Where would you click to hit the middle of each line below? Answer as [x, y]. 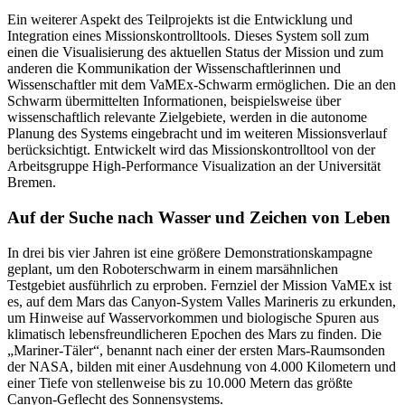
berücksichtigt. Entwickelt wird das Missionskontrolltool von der [191, 150]
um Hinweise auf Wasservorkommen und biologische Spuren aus [193, 317]
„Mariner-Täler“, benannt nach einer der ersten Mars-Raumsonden [196, 350]
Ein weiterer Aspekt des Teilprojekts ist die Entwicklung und [180, 20]
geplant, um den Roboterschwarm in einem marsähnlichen [173, 268]
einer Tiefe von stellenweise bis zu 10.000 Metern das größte [180, 382]
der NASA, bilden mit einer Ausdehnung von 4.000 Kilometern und [202, 366]
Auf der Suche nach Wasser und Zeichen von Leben [199, 217]
